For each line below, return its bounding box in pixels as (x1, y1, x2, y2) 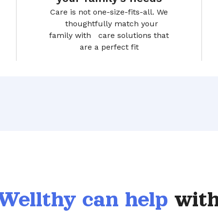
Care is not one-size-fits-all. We (50, 7, 168, 17)
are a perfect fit (79, 42, 139, 52)
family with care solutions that (49, 30, 169, 40)
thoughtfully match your (60, 18, 158, 28)
